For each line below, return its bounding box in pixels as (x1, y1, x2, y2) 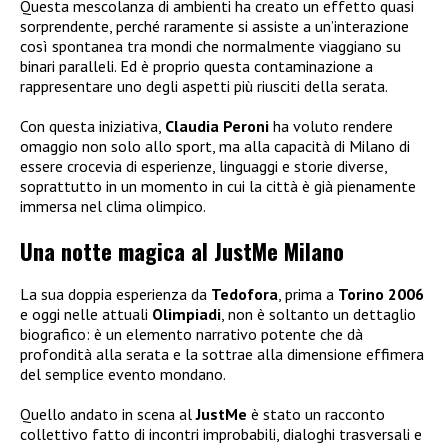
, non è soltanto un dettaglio (221, 304, 416, 325)
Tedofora (211, 284, 278, 305)
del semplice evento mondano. (20, 364, 226, 385)
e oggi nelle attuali (20, 304, 152, 325)
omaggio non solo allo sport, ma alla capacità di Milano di (20, 135, 410, 156)
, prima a (278, 284, 338, 305)
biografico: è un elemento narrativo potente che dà (20, 324, 363, 345)
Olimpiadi (152, 304, 221, 325)
